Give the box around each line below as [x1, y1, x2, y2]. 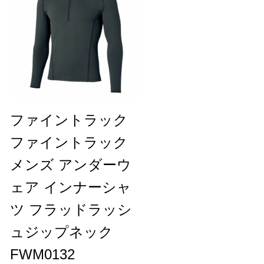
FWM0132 [10, 246, 75, 262]
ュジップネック [10, 223, 113, 240]
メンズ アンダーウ [10, 156, 131, 173]
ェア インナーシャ [10, 179, 131, 195]
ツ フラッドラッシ [10, 201, 132, 217]
